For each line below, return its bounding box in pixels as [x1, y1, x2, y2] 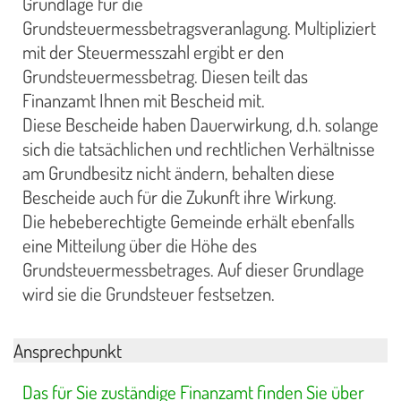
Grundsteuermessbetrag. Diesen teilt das [22, 64, 308, 89]
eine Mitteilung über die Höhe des [22, 234, 257, 258]
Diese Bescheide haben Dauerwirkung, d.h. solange [22, 113, 379, 137]
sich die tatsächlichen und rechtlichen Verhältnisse [22, 137, 375, 161]
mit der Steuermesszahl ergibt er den [22, 40, 284, 64]
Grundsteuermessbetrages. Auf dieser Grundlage [22, 258, 364, 282]
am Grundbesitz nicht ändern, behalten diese [22, 161, 335, 185]
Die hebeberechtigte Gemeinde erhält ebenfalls [22, 209, 354, 234]
